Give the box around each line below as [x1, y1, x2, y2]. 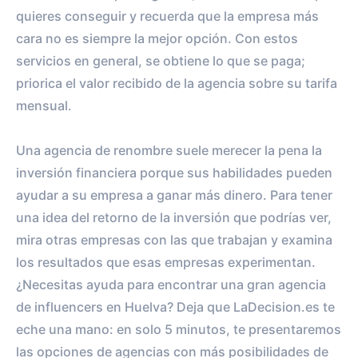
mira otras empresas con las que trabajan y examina [16, 231, 332, 248]
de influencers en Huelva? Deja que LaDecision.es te [16, 298, 335, 315]
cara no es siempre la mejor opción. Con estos [16, 30, 298, 46]
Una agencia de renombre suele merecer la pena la [16, 141, 322, 158]
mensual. [16, 97, 72, 113]
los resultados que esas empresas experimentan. [16, 253, 316, 270]
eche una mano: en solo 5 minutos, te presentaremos [16, 320, 341, 337]
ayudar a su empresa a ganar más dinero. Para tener [16, 186, 332, 203]
